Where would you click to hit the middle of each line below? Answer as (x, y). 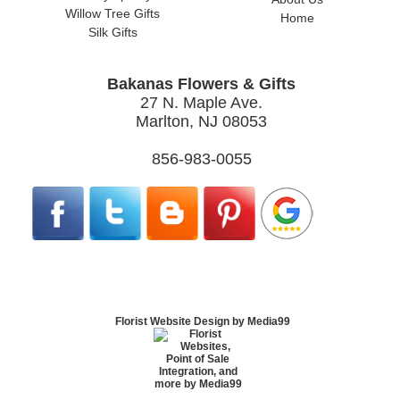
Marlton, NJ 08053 (202, 121)
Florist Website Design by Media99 (202, 321)
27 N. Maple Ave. (202, 102)
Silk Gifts (112, 32)
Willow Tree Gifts (113, 13)
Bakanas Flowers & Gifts (202, 83)
